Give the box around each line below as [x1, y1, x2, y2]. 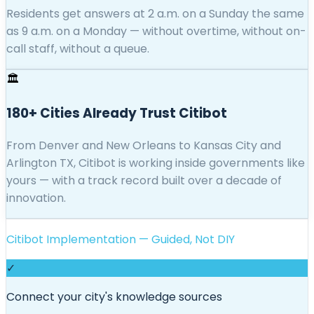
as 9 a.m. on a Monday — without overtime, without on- [6, 23, 306, 40]
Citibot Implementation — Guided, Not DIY [6, 231, 235, 247]
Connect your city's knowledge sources [6, 288, 222, 305]
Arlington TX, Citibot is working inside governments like [6, 154, 305, 171]
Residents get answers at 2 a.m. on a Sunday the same [6, 6, 304, 22]
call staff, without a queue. [6, 41, 149, 57]
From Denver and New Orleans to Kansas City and [6, 137, 281, 153]
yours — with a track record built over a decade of [6, 172, 282, 189]
